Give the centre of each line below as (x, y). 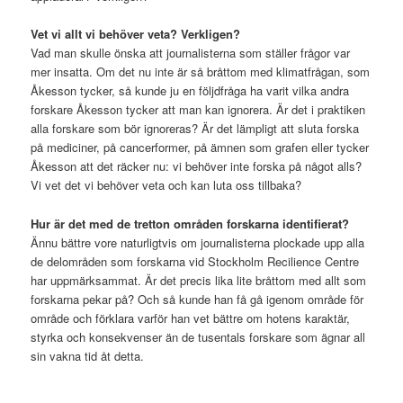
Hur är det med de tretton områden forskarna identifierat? (190, 223)
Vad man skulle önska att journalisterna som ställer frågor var (191, 53)
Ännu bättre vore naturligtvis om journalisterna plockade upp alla (198, 242)
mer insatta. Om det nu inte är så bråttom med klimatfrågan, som (201, 72)
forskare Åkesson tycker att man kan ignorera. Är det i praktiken (198, 110)
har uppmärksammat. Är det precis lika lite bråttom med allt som (199, 280)
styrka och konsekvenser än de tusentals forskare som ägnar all (198, 336)
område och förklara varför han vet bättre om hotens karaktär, (191, 318)
